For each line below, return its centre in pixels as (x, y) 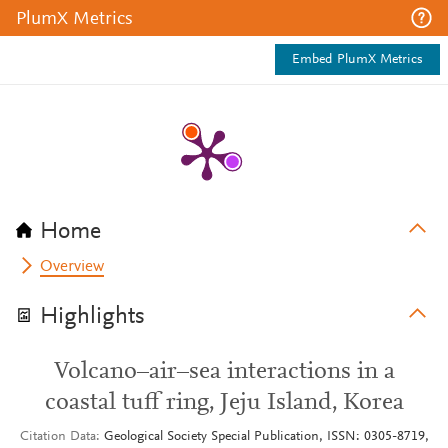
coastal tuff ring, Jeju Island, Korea (224, 403)
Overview (72, 267)
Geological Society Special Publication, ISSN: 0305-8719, (266, 437)
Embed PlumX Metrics (357, 60)
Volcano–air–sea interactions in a (224, 372)
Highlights (92, 317)
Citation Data (57, 437)
